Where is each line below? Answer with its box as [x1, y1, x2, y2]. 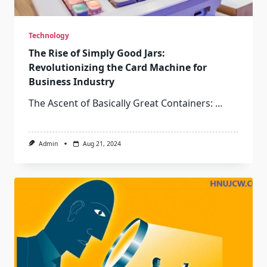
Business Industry [29, 74, 114, 88]
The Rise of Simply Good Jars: [29, 46, 165, 60]
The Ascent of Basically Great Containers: [29, 96, 213, 110]
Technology [29, 30, 69, 41]
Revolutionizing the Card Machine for [29, 60, 207, 74]
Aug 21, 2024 [82, 139, 121, 148]
